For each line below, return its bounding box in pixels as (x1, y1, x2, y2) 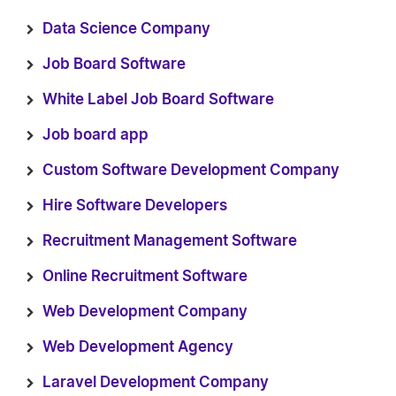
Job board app (42, 127, 148, 142)
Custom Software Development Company (42, 163, 339, 178)
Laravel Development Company (42, 375, 269, 390)
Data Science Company (42, 21, 210, 36)
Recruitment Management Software (42, 233, 297, 248)
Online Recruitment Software (42, 269, 247, 284)
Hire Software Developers (42, 198, 227, 213)
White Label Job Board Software (42, 92, 274, 107)
